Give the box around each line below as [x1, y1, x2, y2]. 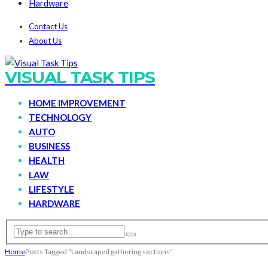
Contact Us [29, 21, 68, 31]
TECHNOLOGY [29, 111, 92, 123]
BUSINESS [29, 140, 70, 151]
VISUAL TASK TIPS [5, 66, 155, 87]
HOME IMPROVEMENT [29, 97, 126, 108]
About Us [29, 35, 62, 45]
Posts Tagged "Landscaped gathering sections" [25, 247, 173, 257]
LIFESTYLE [29, 183, 74, 194]
